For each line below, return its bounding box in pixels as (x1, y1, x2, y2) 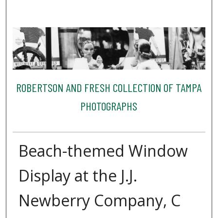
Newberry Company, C (18, 189, 181, 211)
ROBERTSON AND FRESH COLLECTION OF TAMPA (16, 80, 202, 95)
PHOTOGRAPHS (80, 99, 138, 113)
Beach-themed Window (18, 140, 188, 161)
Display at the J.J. (18, 164, 137, 186)
